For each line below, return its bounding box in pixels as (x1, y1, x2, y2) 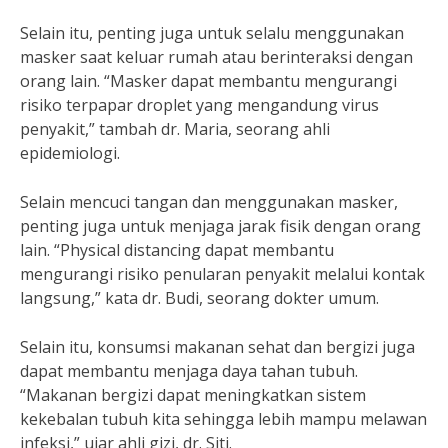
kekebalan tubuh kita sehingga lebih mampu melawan (20, 408, 427, 430)
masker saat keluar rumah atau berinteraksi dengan (20, 46, 413, 68)
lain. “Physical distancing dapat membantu (20, 239, 334, 261)
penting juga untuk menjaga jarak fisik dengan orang (20, 215, 421, 237)
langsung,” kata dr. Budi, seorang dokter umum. (20, 287, 379, 309)
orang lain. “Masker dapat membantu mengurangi (20, 70, 397, 92)
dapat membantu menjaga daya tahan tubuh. (20, 360, 358, 382)
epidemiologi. (20, 142, 120, 164)
